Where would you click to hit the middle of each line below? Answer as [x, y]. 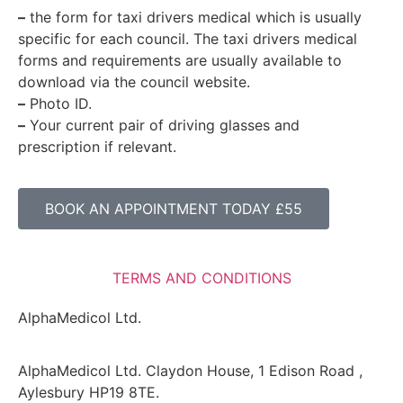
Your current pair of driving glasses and [162, 125]
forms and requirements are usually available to [180, 60]
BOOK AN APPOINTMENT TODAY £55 [174, 209]
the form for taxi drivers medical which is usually [193, 17]
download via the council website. [134, 81]
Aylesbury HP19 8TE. [89, 392]
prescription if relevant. [97, 146]
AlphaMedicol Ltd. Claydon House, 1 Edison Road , [190, 370]
